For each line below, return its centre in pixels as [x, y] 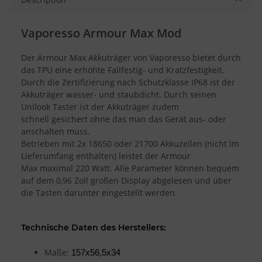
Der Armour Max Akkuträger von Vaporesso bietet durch [131, 57]
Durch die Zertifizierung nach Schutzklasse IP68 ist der [128, 82]
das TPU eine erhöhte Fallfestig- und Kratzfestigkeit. [123, 70]
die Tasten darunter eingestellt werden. [99, 192]
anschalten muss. [56, 131]
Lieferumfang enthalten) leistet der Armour [106, 156]
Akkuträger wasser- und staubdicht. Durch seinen [119, 94]
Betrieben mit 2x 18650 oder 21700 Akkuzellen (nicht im [130, 143]
